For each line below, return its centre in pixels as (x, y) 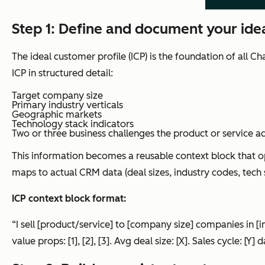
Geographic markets (57, 114)
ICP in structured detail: (62, 73)
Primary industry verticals (67, 105)
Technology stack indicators (73, 124)
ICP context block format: (69, 198)
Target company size (57, 95)
